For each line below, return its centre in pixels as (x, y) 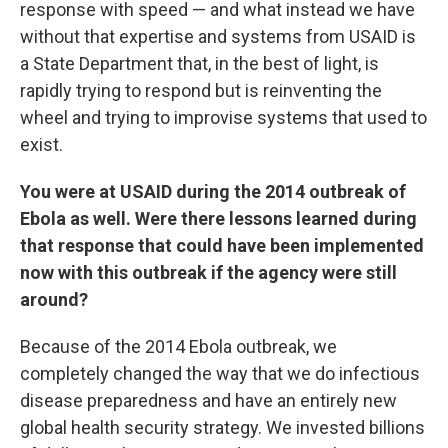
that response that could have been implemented (222, 245)
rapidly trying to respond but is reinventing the (201, 90)
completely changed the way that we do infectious (220, 373)
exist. (41, 144)
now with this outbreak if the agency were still (208, 272)
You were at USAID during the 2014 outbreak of (213, 191)
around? (54, 299)
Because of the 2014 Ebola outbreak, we (178, 346)
